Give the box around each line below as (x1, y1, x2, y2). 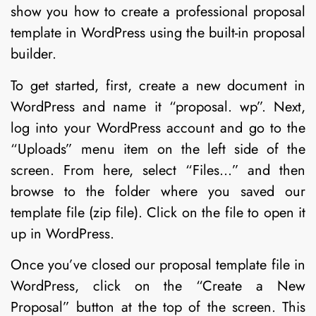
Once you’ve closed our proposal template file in (11, 255, 305, 276)
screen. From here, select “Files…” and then (11, 159, 305, 181)
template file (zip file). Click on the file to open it (11, 202, 305, 223)
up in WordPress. (11, 223, 114, 244)
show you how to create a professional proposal (11, 1, 305, 23)
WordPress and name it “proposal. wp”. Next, (11, 96, 305, 117)
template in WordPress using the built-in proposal (11, 23, 305, 44)
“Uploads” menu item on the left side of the (11, 138, 305, 159)
